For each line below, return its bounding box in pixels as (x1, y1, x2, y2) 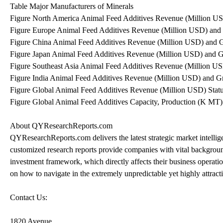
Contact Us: (10, 193, 47, 202)
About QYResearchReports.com (10, 121, 112, 130)
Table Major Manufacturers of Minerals (10, 1, 133, 10)
